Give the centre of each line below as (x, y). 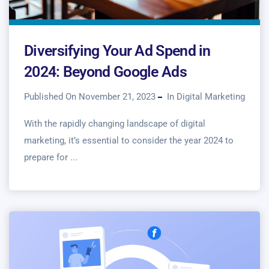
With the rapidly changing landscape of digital (115, 123)
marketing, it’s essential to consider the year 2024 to (129, 140)
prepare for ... (51, 157)
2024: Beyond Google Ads (105, 71)
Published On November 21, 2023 (90, 96)
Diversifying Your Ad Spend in (117, 50)
